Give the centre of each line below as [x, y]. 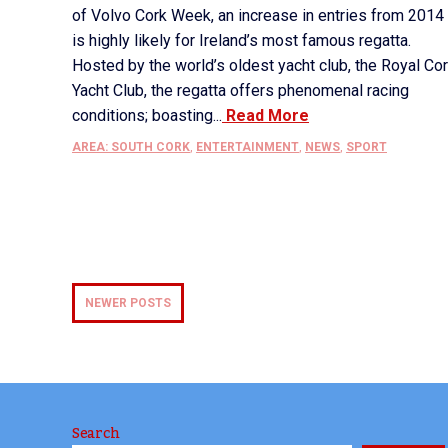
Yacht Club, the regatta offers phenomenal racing [240, 90]
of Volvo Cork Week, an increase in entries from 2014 [258, 15]
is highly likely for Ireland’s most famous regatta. [241, 40]
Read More [265, 115]
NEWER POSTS [128, 303]
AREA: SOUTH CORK [131, 147]
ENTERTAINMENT [247, 147]
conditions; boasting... [147, 115]
